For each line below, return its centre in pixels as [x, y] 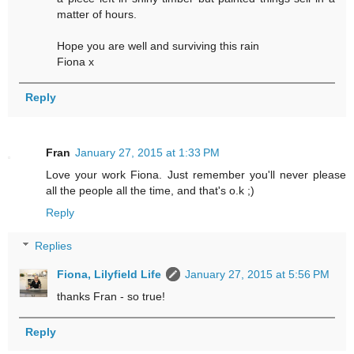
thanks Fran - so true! [111, 296]
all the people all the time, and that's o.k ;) [150, 191]
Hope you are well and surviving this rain [158, 46]
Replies [54, 245]
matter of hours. [97, 15]
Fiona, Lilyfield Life [109, 274]
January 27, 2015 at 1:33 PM [147, 153]
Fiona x [76, 62]
